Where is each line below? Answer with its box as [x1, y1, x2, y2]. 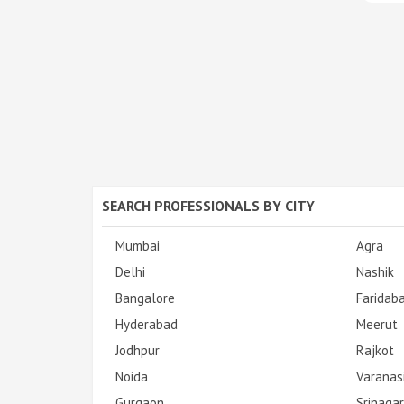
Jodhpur [115, 341, 160, 359]
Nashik [355, 262, 394, 280]
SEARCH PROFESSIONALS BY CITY [102, 196, 315, 215]
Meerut [355, 315, 398, 333]
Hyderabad [115, 315, 178, 333]
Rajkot [355, 341, 394, 359]
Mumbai [115, 236, 160, 254]
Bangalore [115, 289, 175, 307]
